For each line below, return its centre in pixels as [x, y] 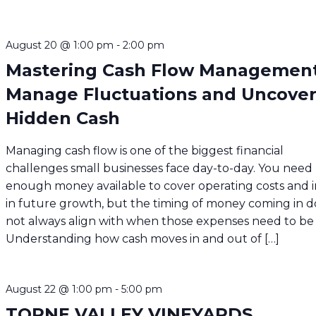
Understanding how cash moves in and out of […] [143, 238]
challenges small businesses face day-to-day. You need [159, 168]
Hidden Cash [63, 118]
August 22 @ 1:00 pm [59, 289]
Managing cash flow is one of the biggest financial [145, 150]
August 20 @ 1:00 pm [60, 45]
